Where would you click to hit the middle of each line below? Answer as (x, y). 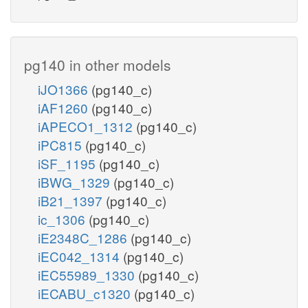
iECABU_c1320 (86, 293)
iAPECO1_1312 (87, 126)
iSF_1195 (68, 163)
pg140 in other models (98, 64)
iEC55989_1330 (88, 274)
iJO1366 (65, 89)
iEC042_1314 (80, 256)
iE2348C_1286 (84, 237)
